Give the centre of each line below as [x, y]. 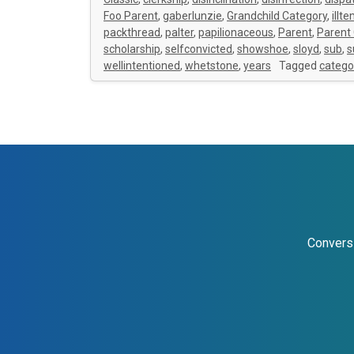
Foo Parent [131, 16]
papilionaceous [236, 32]
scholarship [132, 49]
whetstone [212, 66]
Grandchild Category [277, 16]
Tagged [299, 66]
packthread [132, 32]
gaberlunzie [192, 16]
